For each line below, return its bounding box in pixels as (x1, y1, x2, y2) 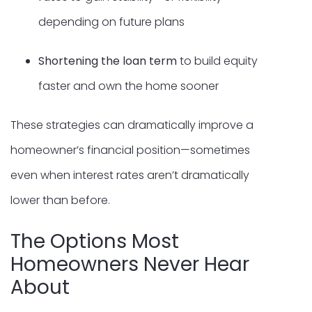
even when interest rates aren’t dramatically (10, 166, 249, 183)
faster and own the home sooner (38, 77, 219, 94)
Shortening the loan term (38, 52, 177, 69)
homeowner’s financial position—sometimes (10, 141, 250, 158)
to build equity (177, 52, 258, 69)
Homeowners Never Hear (10, 250, 249, 278)
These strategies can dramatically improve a (10, 116, 253, 133)
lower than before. (10, 192, 110, 208)
